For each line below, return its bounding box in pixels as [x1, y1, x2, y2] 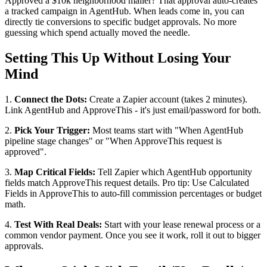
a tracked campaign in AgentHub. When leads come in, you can [5, 5, 244, 16]
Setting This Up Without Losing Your [5, 49, 231, 66]
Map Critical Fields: [14, 166, 95, 177]
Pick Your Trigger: [14, 125, 90, 135]
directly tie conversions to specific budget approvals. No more [5, 16, 237, 27]
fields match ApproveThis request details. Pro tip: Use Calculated [5, 177, 249, 188]
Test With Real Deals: [14, 219, 102, 229]
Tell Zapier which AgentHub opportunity [95, 166, 252, 177]
